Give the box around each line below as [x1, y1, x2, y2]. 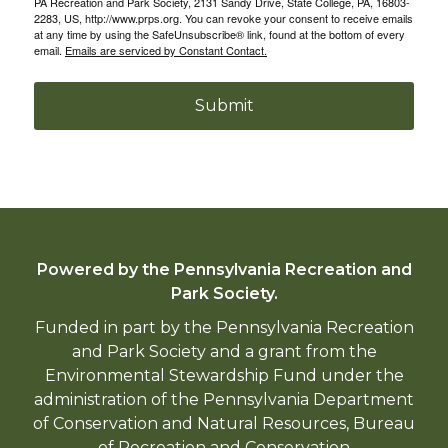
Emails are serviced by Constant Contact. [65, 42, 267, 59]
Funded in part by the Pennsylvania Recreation [34, 318, 414, 338]
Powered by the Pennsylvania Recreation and [36, 260, 412, 280]
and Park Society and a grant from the [71, 342, 377, 362]
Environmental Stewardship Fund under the [44, 366, 404, 386]
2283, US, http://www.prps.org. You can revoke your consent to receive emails [34, 10, 413, 27]
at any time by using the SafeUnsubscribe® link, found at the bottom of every [34, 26, 405, 43]
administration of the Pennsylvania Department [34, 390, 414, 410]
